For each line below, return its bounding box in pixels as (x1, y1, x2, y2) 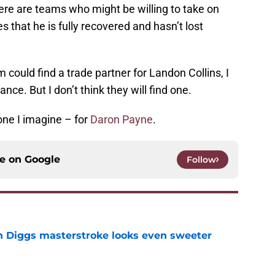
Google (25, 153, 60, 165)
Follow (187, 153, 216, 165)
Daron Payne (90, 112, 153, 126)
